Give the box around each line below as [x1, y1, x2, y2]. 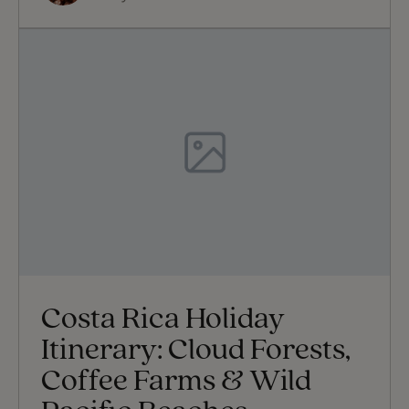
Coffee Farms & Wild [41, 366, 311, 399]
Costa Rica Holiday [41, 304, 285, 337]
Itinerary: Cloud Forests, [41, 335, 351, 368]
